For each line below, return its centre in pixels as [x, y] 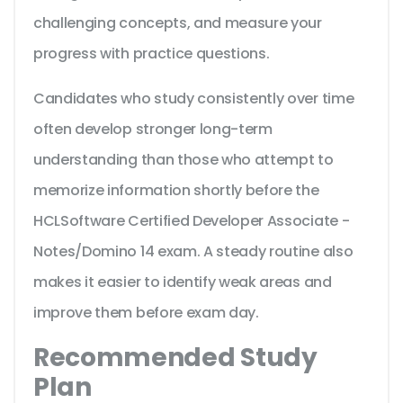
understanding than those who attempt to [184, 160]
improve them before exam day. [146, 313]
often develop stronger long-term [153, 130]
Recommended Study [175, 358]
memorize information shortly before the [176, 191]
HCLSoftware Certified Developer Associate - [192, 221]
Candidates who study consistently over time [194, 99]
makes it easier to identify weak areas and [183, 282]
